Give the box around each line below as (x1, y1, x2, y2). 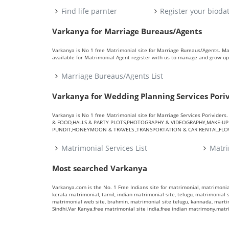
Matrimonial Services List (61, 143, 147, 153)
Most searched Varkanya (52, 163, 147, 173)
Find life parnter (61, 6, 117, 16)
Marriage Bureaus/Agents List (61, 71, 163, 81)
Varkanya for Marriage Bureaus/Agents (52, 26, 202, 36)
